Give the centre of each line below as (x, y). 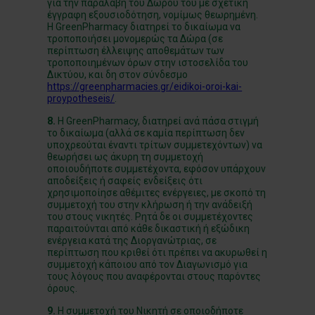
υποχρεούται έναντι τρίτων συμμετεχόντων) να (155, 145)
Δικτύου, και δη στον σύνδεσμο (118, 75)
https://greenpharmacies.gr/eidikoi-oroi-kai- (145, 86)
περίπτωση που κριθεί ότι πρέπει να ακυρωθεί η (157, 252)
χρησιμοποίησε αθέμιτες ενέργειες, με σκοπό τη (157, 193)
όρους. (63, 288)
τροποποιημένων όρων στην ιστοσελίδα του (148, 63)
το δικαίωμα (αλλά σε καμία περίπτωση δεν (146, 133)
